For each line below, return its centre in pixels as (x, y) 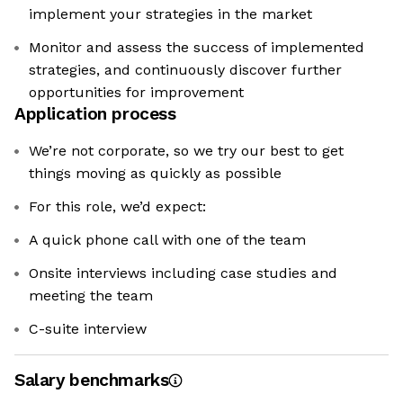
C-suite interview (88, 329)
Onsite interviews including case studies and (183, 273)
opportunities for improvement (136, 93)
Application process (95, 114)
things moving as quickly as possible (155, 174)
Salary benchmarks (92, 381)
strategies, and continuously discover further (185, 70)
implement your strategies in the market (170, 14)
